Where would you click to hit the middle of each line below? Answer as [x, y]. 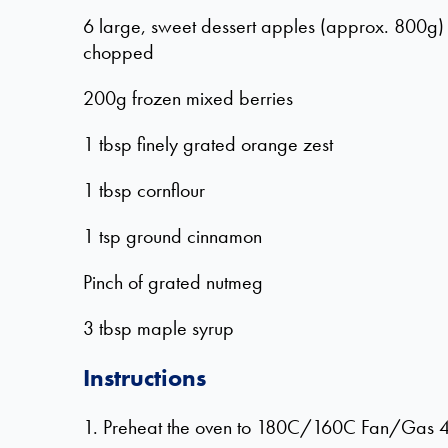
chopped [118, 52]
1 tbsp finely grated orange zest [208, 144]
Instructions [144, 377]
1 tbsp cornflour [144, 190]
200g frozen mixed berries [188, 98]
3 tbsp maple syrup [158, 328]
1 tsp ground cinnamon [172, 236]
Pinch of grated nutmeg [173, 282]
